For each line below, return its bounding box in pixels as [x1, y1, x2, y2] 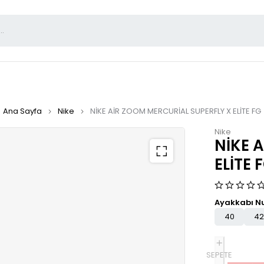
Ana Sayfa [3, 105, 42, 117]
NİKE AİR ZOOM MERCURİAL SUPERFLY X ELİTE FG [90, 105, 261, 117]
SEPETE [206, 249, 233, 260]
